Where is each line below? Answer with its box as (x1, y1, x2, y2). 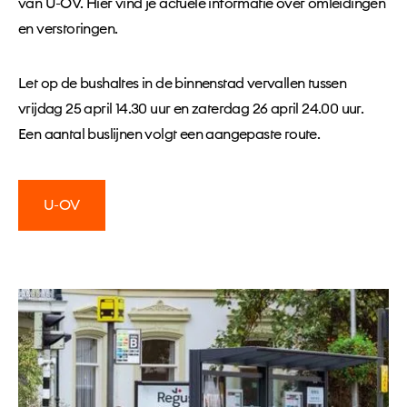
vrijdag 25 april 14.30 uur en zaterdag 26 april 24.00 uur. (18, 102, 364, 116)
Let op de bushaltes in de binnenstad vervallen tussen (18, 76, 347, 91)
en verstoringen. (18, 22, 118, 36)
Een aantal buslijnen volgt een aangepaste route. (18, 127, 321, 142)
